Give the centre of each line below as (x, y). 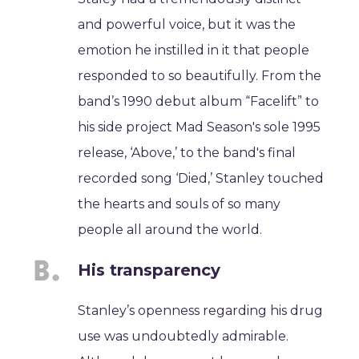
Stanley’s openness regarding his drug (201, 311)
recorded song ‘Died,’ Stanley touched (201, 178)
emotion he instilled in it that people (194, 50)
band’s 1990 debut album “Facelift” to (199, 101)
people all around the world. (170, 230)
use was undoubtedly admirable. (184, 336)
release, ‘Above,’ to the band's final (187, 153)
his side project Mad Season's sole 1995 (200, 127)
